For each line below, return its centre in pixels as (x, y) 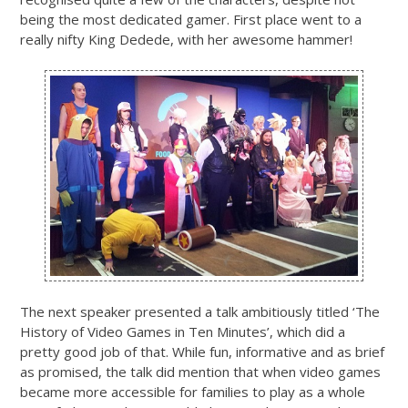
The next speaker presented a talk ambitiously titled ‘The (200, 312)
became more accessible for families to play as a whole (193, 392)
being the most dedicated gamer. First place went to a (191, 20)
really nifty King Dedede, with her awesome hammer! (186, 40)
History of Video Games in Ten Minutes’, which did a (183, 332)
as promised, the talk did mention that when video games (200, 372)
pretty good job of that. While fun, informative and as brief (202, 352)
